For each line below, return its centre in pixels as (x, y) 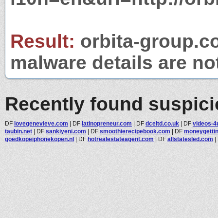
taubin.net (18, 131)
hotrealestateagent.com (121, 139)
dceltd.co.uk (162, 123)
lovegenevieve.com (41, 123)
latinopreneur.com (107, 123)
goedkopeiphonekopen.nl (39, 139)
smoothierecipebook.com (135, 131)
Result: (43, 41)
